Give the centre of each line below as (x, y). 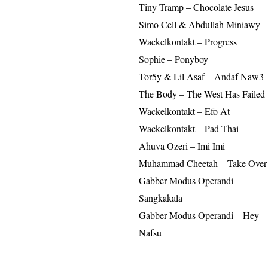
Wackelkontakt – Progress (188, 42)
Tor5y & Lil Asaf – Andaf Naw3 (201, 77)
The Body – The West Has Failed (202, 94)
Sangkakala (161, 198)
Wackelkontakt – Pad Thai (189, 129)
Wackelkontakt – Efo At (184, 111)
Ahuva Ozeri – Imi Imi (182, 146)
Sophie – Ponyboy (173, 59)
